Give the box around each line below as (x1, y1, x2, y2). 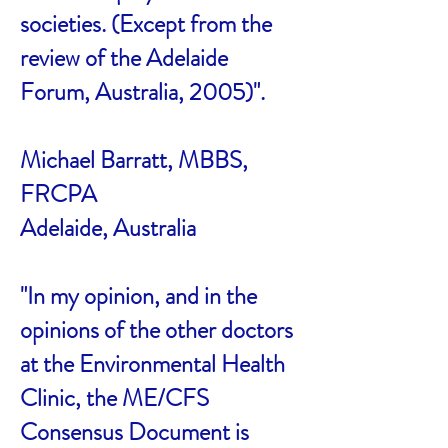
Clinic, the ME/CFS (20, 381, 209, 415)
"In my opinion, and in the (20, 279, 257, 313)
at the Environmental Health (20, 347, 285, 381)
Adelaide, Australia (20, 211, 196, 245)
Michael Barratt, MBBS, (20, 143, 248, 177)
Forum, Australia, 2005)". (20, 75, 265, 109)
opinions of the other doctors (20, 313, 293, 347)
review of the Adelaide (20, 41, 228, 75)
